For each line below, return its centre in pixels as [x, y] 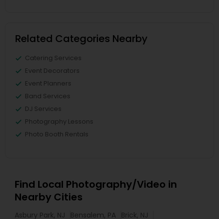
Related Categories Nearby [81, 39]
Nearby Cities [49, 197]
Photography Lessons [59, 121]
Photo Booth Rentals [57, 134]
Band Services [48, 96]
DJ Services [43, 109]
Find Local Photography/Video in [96, 184]
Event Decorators [52, 71]
